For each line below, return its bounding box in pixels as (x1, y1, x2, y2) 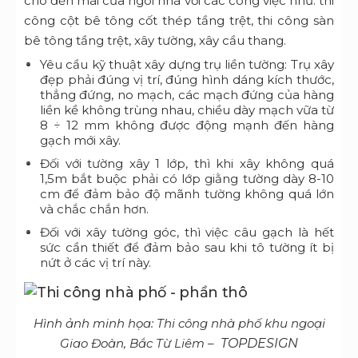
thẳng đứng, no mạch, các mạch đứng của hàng (40, 87, 334, 103)
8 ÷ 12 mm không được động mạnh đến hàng (40, 117, 334, 133)
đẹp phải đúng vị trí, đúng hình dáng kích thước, (40, 72, 334, 88)
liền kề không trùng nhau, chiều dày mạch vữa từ (40, 102, 334, 118)
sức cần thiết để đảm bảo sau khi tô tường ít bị (40, 240, 334, 256)
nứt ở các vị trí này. (40, 255, 151, 271)
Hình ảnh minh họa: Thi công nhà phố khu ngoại (33, 316, 325, 332)
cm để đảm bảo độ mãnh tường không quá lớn (40, 186, 334, 202)
